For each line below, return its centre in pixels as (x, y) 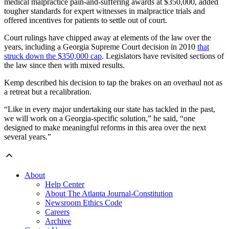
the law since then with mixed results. (64, 65)
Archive (58, 221)
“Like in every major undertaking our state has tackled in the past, (110, 109)
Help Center (65, 184)
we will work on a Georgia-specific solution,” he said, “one (100, 118)
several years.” (28, 136)
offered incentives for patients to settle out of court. (86, 20)
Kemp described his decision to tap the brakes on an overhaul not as (113, 82)
